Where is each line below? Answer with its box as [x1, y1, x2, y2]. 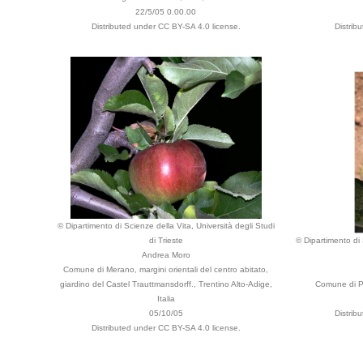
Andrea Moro [142, 250, 190, 259]
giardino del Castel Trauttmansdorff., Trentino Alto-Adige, [60, 280, 272, 288]
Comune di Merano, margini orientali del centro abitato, [63, 265, 269, 274]
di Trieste [149, 236, 183, 245]
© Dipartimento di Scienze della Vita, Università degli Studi [58, 221, 275, 230]
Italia [157, 294, 175, 303]
